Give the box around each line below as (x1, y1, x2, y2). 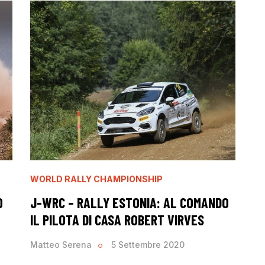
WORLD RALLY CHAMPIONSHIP (30, 173, 163, 184)
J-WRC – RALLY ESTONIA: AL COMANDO (30, 193, 229, 211)
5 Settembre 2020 (111, 240, 185, 250)
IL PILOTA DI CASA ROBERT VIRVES (30, 211, 204, 228)
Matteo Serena (30, 240, 92, 250)
